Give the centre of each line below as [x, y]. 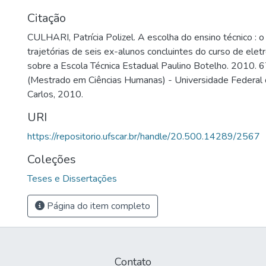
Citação [47, 18]
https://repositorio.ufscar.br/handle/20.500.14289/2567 [144, 137]
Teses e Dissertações [72, 179]
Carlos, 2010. [55, 94]
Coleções [52, 159]
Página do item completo [97, 206]
